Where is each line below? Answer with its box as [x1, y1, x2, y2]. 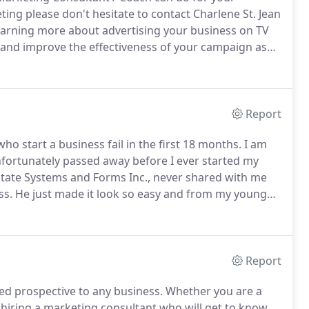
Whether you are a [163, 283, 262, 299]
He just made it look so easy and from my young [12, 186, 267, 201]
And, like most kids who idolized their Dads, [47, 203, 277, 218]
